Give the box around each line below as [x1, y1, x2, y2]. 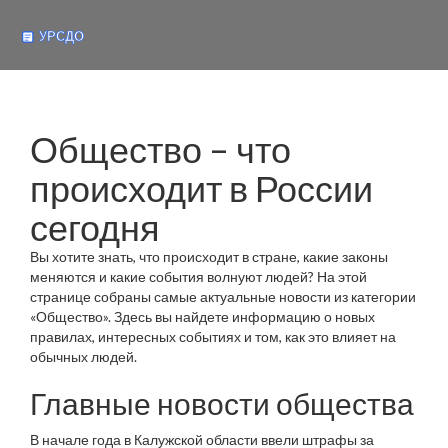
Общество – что [30, 127, 291, 171]
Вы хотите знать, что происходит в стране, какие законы [30, 248, 388, 265]
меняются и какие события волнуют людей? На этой [30, 268, 367, 285]
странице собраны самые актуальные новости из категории [30, 288, 416, 305]
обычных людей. [30, 348, 137, 365]
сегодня [30, 205, 160, 249]
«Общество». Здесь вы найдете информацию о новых [30, 308, 375, 325]
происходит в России [30, 166, 373, 210]
